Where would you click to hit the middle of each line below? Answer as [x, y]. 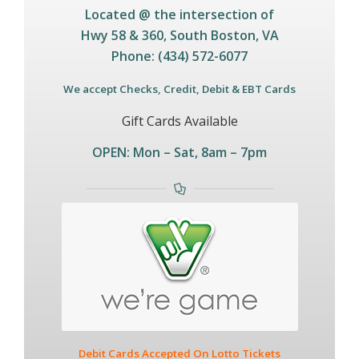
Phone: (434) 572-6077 [179, 56]
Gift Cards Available [179, 121]
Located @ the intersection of [179, 15]
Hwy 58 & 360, [125, 36]
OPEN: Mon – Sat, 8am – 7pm [179, 153]
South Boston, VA [224, 36]
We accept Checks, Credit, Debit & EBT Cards [179, 89]
